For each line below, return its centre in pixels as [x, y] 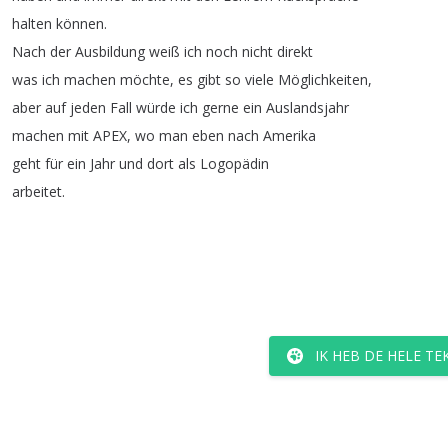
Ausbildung [110, 51]
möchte [145, 79]
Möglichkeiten [323, 79]
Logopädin [234, 163]
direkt [295, 51]
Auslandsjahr [307, 107]
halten [32, 23]
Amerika [289, 135]
